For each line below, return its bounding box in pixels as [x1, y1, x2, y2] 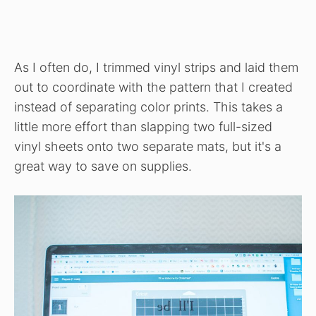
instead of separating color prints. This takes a [14, 99, 283, 114]
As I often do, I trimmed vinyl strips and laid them [14, 59, 298, 75]
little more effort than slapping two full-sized [14, 119, 272, 134]
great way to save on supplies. [14, 158, 192, 174]
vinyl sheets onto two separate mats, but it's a [14, 138, 281, 154]
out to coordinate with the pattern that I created [14, 79, 293, 95]
